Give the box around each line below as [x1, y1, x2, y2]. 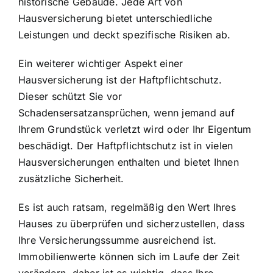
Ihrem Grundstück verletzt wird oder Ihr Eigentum [18, 122, 252, 135]
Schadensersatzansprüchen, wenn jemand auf [18, 106, 235, 119]
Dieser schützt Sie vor [18, 90, 122, 102]
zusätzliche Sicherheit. [18, 172, 124, 185]
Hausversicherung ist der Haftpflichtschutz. [18, 73, 222, 86]
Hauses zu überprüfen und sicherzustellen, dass [18, 217, 245, 230]
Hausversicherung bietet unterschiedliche [18, 12, 213, 24]
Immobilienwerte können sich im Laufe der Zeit [18, 250, 239, 263]
